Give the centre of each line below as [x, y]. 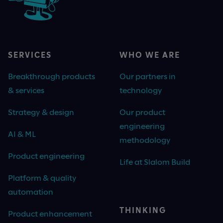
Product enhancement [50, 214]
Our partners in [148, 76]
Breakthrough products [52, 76]
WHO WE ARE [150, 55]
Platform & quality [42, 178]
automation [31, 192]
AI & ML [22, 134]
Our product [142, 112]
